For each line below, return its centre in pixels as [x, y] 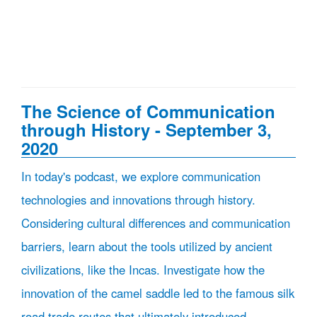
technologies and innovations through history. [138, 200]
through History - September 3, [146, 129]
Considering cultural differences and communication [156, 223]
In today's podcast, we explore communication [141, 176]
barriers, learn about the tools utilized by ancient [147, 246]
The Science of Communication [148, 111]
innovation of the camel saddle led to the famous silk [158, 293]
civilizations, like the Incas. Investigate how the [143, 270]
